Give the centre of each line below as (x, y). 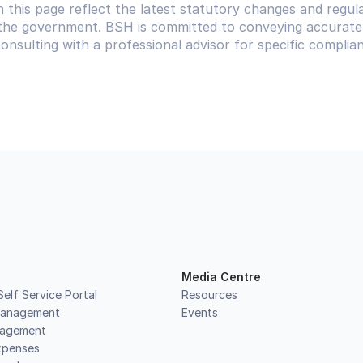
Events (200, 312)
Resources (209, 295)
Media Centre (221, 277)
